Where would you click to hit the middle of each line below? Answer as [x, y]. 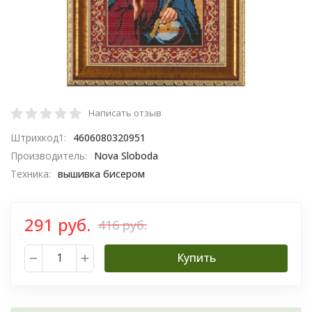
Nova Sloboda [126, 156]
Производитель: [50, 156]
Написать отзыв [125, 113]
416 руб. [123, 225]
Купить [196, 258]
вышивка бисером [101, 174]
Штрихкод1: [40, 138]
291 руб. [58, 225]
